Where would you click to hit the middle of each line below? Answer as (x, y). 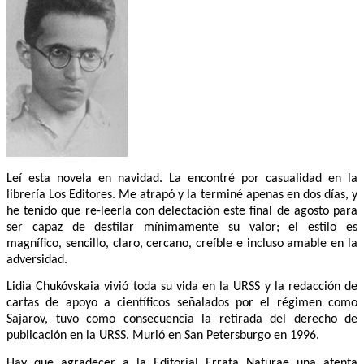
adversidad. (37, 260)
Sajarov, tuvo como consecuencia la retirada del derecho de (182, 320)
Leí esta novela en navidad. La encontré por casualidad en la (182, 179)
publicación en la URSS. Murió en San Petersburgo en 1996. (163, 336)
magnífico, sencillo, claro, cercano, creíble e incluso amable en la (182, 244)
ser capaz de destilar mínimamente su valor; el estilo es (182, 228)
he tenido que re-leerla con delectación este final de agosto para (182, 212)
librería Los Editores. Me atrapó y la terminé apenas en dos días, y (182, 195)
